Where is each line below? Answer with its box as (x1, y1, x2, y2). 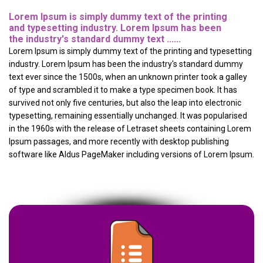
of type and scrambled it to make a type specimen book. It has (9, 85, 237, 95)
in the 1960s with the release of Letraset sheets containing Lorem (9, 124, 251, 134)
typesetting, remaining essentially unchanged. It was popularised (9, 111, 247, 121)
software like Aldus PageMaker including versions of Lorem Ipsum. (9, 150, 254, 160)
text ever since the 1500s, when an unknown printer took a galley (9, 72, 247, 82)
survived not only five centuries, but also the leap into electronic (9, 98, 241, 108)
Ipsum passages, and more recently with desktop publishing (9, 137, 229, 147)
